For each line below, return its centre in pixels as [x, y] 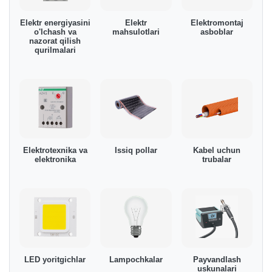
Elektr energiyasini [55, 22]
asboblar [217, 32]
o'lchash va [55, 32]
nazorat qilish [55, 41]
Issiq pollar [136, 150]
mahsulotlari [136, 32]
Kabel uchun [217, 150]
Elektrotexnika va [55, 150]
